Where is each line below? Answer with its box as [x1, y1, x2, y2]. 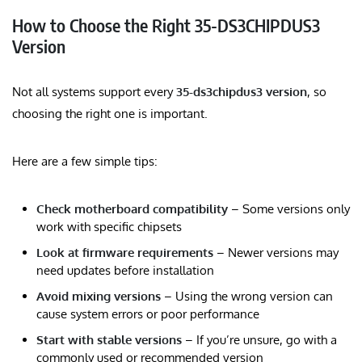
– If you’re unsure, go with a [182, 331, 337, 347]
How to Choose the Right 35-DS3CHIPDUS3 [12, 13, 320, 36]
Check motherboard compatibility [36, 200, 228, 217]
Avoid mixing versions [36, 288, 161, 304]
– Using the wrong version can [161, 288, 333, 304]
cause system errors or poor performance [36, 305, 259, 322]
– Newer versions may [213, 244, 339, 260]
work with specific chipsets [36, 218, 182, 234]
